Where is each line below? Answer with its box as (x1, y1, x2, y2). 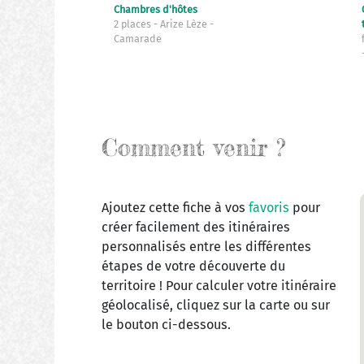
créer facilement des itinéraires (101, 219, 290, 236)
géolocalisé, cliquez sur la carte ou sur (101, 297, 330, 314)
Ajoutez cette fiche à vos (101, 200, 249, 216)
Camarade (113, 32, 162, 45)
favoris (248, 200, 292, 216)
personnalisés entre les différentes (101, 239, 311, 255)
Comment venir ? (101, 133, 285, 162)
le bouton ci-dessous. (101, 317, 231, 333)
